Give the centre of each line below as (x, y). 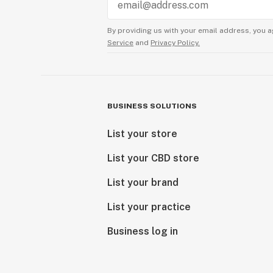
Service (120, 43)
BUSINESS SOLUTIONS (152, 106)
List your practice (149, 207)
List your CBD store (153, 158)
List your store (142, 134)
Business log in (143, 231)
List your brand (143, 183)
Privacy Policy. (175, 43)
